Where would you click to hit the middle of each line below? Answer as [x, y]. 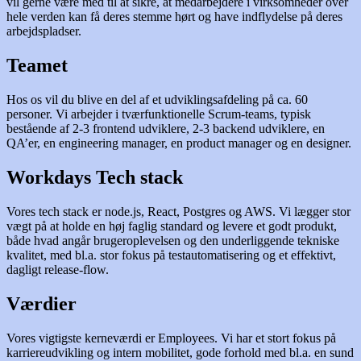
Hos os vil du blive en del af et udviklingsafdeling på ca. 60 [157, 100]
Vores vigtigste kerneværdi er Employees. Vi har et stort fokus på [171, 338]
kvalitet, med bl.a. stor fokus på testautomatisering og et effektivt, [171, 255]
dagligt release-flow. [59, 269]
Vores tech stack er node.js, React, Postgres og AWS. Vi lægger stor [178, 211]
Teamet [37, 66]
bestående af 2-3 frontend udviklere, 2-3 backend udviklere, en [166, 129]
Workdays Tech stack [95, 178]
